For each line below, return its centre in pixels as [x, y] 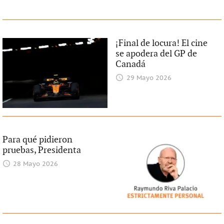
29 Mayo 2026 [149, 78]
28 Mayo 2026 [36, 164]
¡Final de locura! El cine [162, 43]
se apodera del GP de [156, 54]
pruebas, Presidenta [41, 150]
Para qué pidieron [37, 140]
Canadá [131, 64]
